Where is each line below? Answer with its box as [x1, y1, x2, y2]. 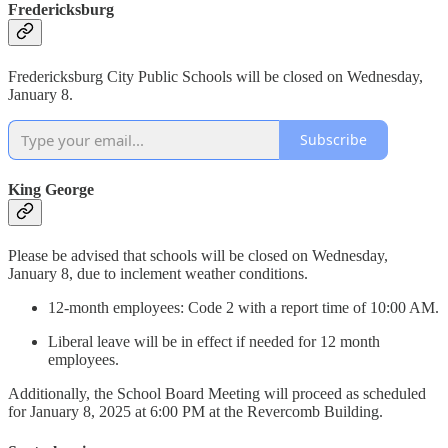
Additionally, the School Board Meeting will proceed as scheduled [8, 385, 426, 403]
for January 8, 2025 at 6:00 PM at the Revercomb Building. [8, 403, 383, 421]
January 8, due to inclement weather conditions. [8, 265, 308, 283]
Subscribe [300, 130, 367, 150]
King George [8, 181, 94, 199]
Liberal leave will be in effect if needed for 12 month [48, 333, 380, 351]
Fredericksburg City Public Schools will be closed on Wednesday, [8, 67, 423, 85]
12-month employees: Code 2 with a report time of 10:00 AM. [48, 299, 439, 317]
